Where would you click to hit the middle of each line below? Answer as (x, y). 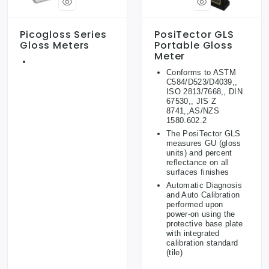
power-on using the (201, 214)
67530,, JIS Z (192, 101)
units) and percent (199, 153)
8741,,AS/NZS (193, 111)
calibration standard (202, 243)
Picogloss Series (63, 35)
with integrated (193, 234)
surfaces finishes (198, 172)
